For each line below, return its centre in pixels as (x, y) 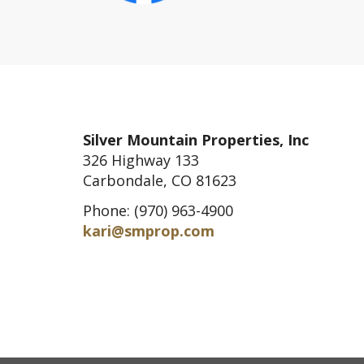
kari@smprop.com (149, 231)
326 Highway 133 (141, 160)
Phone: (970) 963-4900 (158, 210)
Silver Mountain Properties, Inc (196, 139)
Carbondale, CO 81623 (160, 180)
